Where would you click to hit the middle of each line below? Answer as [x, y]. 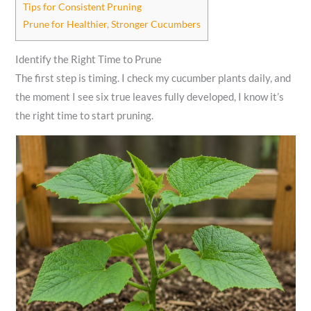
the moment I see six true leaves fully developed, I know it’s [150, 97]
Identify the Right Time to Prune [89, 60]
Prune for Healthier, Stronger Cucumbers [112, 24]
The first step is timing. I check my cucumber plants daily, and [153, 78]
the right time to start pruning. [85, 116]
